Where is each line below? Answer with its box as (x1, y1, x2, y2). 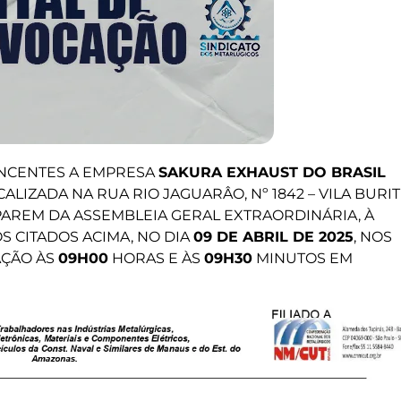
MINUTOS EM (252, 249, 353, 267)
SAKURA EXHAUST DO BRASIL (158, 163, 386, 181)
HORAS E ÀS (108, 249, 204, 267)
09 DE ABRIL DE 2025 (193, 227, 354, 245)
